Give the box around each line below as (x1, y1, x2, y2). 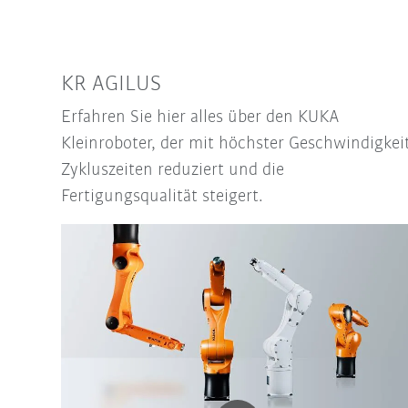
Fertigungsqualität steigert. (60, 188, 263, 207)
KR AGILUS (60, 73, 161, 97)
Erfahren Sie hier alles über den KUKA (60, 108, 339, 127)
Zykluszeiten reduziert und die (60, 161, 284, 180)
